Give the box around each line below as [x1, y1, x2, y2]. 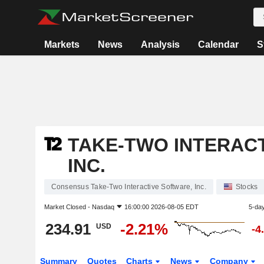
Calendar [197, 39, 239, 49]
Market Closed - [44, 203, 92, 210]
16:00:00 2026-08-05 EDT [124, 203, 199, 210]
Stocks [235, 183, 258, 191]
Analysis [140, 39, 180, 49]
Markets [44, 39, 80, 49]
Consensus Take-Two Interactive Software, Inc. [51, 183, 206, 191]
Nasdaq [91, 203, 114, 210]
